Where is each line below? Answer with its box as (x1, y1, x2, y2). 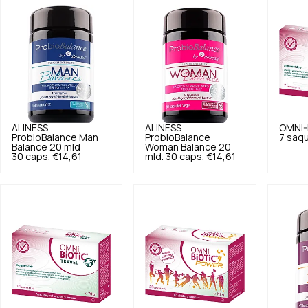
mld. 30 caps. (145, 152, 205, 162)
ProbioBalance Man (12, 133, 98, 142)
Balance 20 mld (12, 142, 80, 152)
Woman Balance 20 (145, 142, 232, 152)
